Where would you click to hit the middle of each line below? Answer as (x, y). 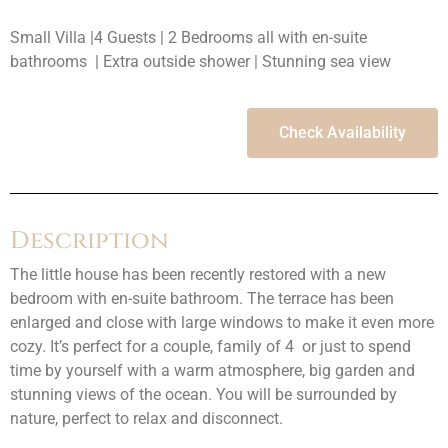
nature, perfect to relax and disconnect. (146, 419)
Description (89, 241)
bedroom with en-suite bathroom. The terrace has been (202, 299)
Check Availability (342, 133)
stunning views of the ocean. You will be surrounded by (203, 395)
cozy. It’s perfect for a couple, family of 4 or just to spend (210, 347)
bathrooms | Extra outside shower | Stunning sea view (200, 61)
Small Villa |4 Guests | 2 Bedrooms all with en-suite (188, 37)
